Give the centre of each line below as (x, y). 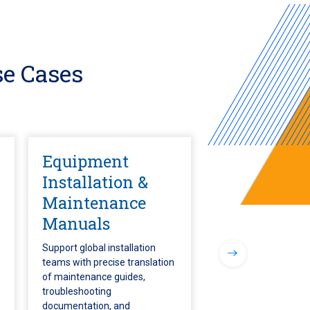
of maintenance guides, (94, 277)
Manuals (76, 223)
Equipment (85, 161)
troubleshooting (77, 291)
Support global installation (99, 248)
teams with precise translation (108, 262)
